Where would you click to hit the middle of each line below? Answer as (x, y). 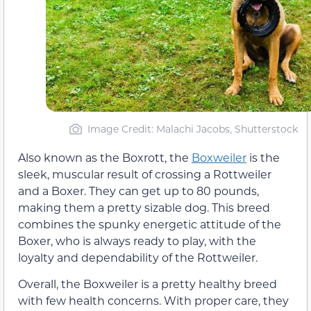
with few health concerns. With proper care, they (153, 300)
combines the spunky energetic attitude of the (150, 224)
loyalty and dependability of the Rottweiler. (138, 257)
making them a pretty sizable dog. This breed (144, 207)
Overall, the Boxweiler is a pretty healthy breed (148, 283)
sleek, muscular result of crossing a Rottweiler (145, 174)
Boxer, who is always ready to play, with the (137, 240)
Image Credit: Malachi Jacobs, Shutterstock (193, 128)
